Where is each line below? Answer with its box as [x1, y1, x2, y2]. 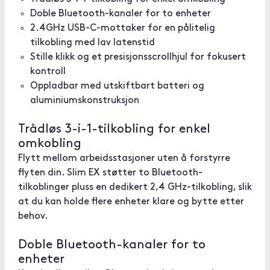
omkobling [18, 137, 81, 150]
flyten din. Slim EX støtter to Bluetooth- [18, 168, 202, 178]
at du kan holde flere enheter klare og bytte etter [18, 197, 244, 207]
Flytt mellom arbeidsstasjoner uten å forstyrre [18, 154, 230, 163]
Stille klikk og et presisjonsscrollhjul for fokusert [30, 52, 246, 62]
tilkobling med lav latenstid [30, 38, 155, 48]
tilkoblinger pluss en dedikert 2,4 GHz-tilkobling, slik [18, 183, 252, 192]
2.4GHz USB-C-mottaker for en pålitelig [30, 24, 215, 33]
